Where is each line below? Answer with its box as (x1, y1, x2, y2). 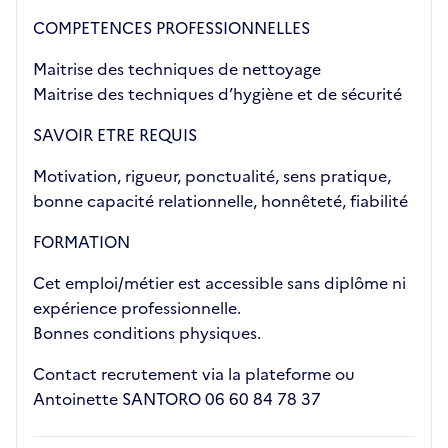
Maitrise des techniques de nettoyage (33, 57, 321, 81)
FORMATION (33, 230, 130, 254)
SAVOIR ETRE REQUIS (33, 123, 197, 147)
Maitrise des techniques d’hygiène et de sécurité (33, 82, 402, 106)
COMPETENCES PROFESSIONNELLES (33, 16, 310, 40)
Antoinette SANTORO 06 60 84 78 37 (33, 387, 321, 411)
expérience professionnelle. (33, 296, 241, 320)
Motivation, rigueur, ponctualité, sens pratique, (33, 164, 391, 188)
